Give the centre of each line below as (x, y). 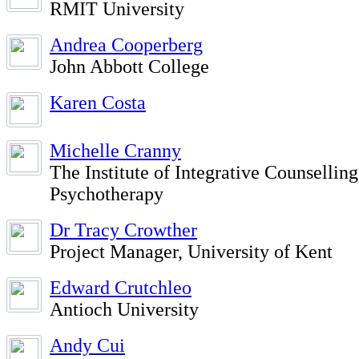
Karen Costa (98, 103)
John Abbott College (129, 67)
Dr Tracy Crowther (123, 230)
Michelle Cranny (115, 151)
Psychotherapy (107, 194)
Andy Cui (87, 345)
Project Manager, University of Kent (191, 252)
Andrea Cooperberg (126, 45)
